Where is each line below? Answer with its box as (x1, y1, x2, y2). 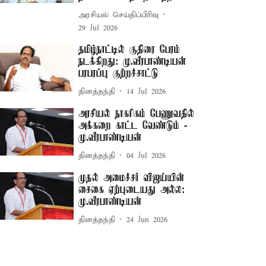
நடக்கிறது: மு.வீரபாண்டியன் (78, 56, 187, 68)
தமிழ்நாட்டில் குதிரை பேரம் (78, 44, 180, 56)
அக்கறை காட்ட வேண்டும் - (78, 120, 188, 132)
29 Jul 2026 (78, 23, 118, 33)
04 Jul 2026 (126, 150, 166, 161)
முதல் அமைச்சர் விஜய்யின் (78, 172, 185, 184)
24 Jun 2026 (126, 214, 168, 225)
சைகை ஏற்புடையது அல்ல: (78, 184, 185, 196)
